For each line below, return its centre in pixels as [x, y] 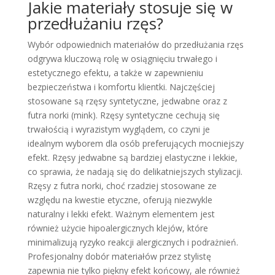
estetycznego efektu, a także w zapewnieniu [115, 72]
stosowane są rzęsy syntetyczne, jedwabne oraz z [127, 101]
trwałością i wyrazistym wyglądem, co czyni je [118, 129]
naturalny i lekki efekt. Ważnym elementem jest [121, 214]
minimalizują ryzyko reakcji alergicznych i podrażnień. [133, 242]
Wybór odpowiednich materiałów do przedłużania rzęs [135, 44]
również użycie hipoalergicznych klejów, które [118, 228]
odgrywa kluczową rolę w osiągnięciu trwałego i [122, 58]
